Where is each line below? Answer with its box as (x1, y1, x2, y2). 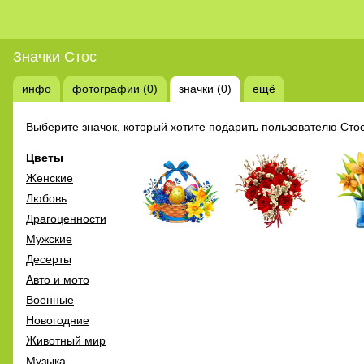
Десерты (26, 252, 71, 266)
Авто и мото (26, 272, 89, 286)
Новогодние (26, 313, 89, 327)
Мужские (26, 232, 72, 245)
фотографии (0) (72, 81, 158, 95)
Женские (26, 171, 73, 184)
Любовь (26, 191, 67, 205)
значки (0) (179, 81, 232, 95)
